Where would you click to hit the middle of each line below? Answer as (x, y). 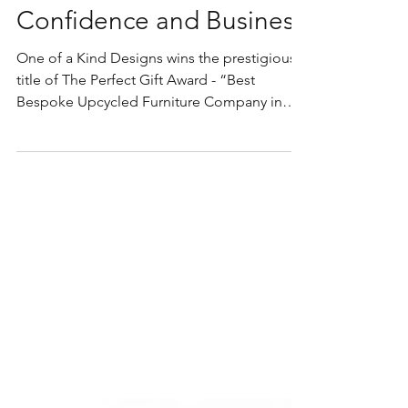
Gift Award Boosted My (148, 17)
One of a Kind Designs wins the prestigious (156, 90)
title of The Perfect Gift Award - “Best (118, 112)
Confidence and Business (161, 53)
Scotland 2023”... (101, 156)
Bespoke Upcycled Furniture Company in (149, 134)
